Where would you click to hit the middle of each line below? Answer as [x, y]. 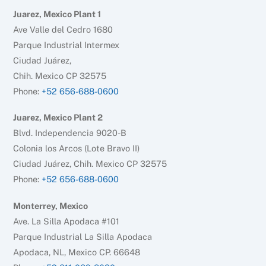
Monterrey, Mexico [51, 206]
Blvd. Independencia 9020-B [70, 133]
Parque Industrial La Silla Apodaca [83, 237]
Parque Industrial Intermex [66, 45]
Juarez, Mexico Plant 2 [58, 118]
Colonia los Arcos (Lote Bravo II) [77, 148]
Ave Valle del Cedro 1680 [63, 29]
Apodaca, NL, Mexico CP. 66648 [77, 252]
